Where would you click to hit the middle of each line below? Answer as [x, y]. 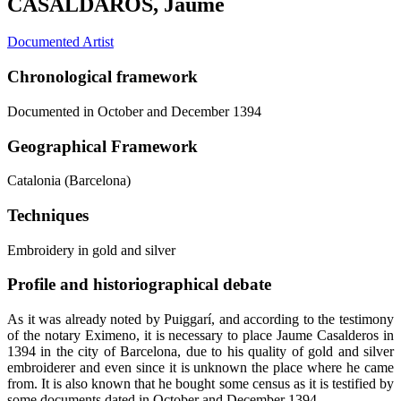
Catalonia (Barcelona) [69, 181]
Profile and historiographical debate [139, 285]
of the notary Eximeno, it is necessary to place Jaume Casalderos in [200, 336]
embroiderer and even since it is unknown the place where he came [200, 368]
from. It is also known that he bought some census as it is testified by [200, 384]
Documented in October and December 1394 [134, 111]
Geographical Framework [102, 146]
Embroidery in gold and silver [91, 250]
